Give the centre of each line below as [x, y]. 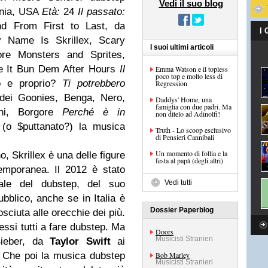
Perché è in [94, 112]
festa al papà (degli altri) [189, 160]
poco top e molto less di [189, 76]
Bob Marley [173, 255]
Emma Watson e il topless [192, 69]
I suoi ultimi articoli [182, 47]
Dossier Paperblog [182, 210]
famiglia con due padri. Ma [194, 106]
